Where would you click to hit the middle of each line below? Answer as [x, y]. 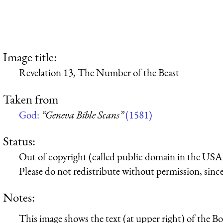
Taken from [31, 99]
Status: [19, 141]
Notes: [19, 197]
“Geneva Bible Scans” [82, 114]
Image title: [30, 57]
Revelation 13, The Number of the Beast [99, 73]
